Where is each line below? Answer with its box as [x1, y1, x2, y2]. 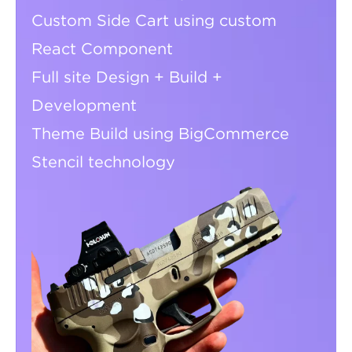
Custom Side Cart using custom [31, 14, 277, 29]
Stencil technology [31, 156, 175, 170]
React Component [31, 42, 173, 57]
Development [31, 99, 137, 114]
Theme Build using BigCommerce [31, 127, 289, 142]
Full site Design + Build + [31, 71, 222, 86]
